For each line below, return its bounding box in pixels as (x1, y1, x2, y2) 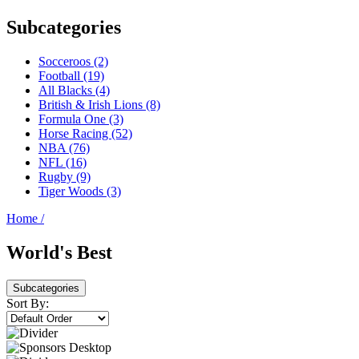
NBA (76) (38, 141, 90, 155)
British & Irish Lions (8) (38, 98, 160, 112)
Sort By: (6, 296, 49, 311)
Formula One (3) (38, 112, 123, 127)
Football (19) (38, 69, 104, 83)
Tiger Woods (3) (38, 184, 121, 199)
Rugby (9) (38, 170, 91, 184)
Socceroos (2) (38, 54, 108, 69)
